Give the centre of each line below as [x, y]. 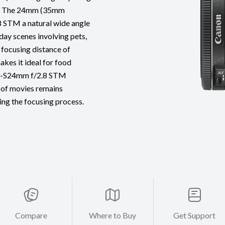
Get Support [194, 215]
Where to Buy [113, 215]
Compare [31, 215]
